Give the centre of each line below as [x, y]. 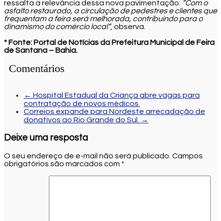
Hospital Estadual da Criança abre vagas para [116, 95]
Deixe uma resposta [46, 138]
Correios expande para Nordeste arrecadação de [114, 111]
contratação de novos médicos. [82, 103]
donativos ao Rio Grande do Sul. [82, 120]
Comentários [37, 68]
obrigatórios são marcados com [63, 164]
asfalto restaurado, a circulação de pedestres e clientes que [110, 11]
